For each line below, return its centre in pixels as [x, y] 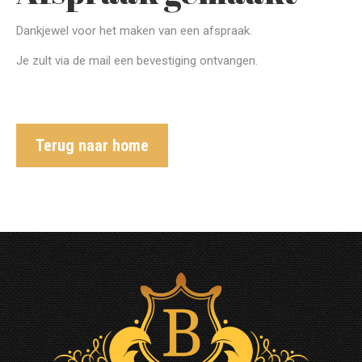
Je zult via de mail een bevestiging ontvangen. [137, 61]
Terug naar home [92, 145]
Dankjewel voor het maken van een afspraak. [134, 31]
